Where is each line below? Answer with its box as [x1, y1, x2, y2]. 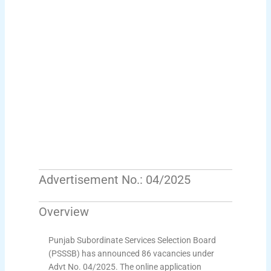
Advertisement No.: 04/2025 [38, 172, 191, 188]
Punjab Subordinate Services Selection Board [48, 235, 217, 246]
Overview [38, 204, 89, 220]
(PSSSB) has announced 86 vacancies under [48, 249, 215, 259]
